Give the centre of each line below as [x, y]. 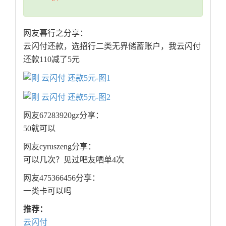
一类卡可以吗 [47, 191]
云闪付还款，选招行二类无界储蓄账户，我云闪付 [112, 46]
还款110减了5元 [51, 60]
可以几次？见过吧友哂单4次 [74, 159]
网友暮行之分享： [55, 33]
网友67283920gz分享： [63, 115]
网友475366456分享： [62, 178]
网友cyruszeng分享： [60, 146]
